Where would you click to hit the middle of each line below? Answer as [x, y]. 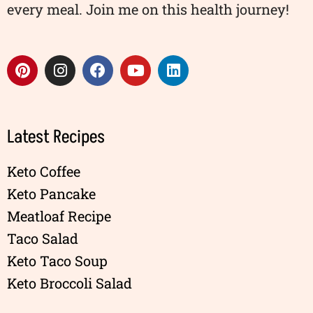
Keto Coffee [44, 172]
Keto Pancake [51, 194]
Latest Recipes [56, 137]
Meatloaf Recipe [59, 216]
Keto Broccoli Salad [70, 283]
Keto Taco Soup [57, 261]
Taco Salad [43, 239]
